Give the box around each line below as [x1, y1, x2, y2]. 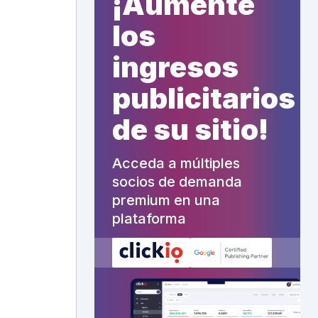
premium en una [112, 191, 220, 209]
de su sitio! [112, 111, 268, 147]
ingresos [112, 49, 238, 84]
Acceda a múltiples [112, 154, 240, 172]
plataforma [112, 209, 186, 227]
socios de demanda [112, 172, 242, 190]
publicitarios [112, 80, 295, 116]
